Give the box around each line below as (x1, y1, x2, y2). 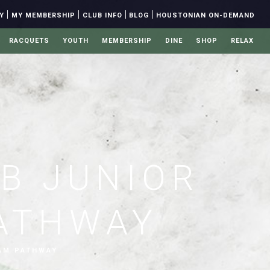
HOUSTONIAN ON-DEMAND (156, 11, 255, 19)
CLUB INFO (82, 11, 122, 19)
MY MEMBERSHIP (11, 11, 75, 19)
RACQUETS (9, 37, 49, 45)
